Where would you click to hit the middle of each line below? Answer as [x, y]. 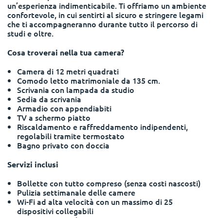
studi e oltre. [30, 33]
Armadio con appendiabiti [64, 108]
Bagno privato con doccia [63, 145]
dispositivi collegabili [55, 211]
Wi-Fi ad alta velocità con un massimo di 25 [95, 201]
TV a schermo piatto [54, 117]
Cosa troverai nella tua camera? [66, 52]
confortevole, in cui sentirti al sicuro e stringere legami [105, 15]
